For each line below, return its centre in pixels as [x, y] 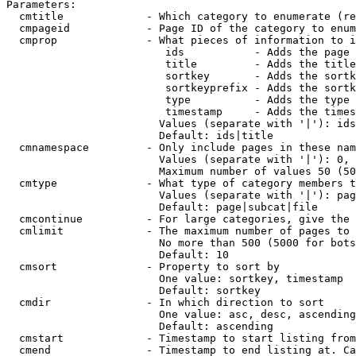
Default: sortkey [133, 290]
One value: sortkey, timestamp [175, 279]
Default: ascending [140, 326]
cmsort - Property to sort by [143, 267]
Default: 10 [118, 255]
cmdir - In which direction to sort [165, 302]
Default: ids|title [140, 135]
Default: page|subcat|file [162, 207]
